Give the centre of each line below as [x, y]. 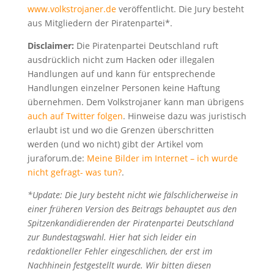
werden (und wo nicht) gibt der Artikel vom [115, 144]
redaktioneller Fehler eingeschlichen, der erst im [120, 251]
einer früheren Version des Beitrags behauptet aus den [132, 209]
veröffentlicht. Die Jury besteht [180, 9]
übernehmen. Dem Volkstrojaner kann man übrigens [135, 102]
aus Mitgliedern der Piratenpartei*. [100, 23]
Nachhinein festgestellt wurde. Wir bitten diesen [119, 265]
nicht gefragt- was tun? [74, 172]
